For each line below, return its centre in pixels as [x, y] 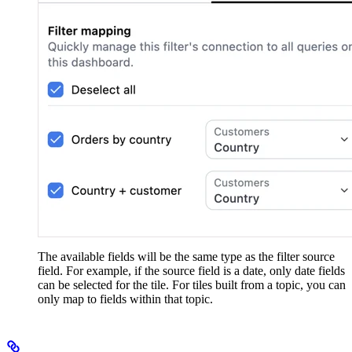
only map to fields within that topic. [125, 299]
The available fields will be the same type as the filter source [186, 256]
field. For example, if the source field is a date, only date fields [191, 270]
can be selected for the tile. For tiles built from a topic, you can [192, 284]
